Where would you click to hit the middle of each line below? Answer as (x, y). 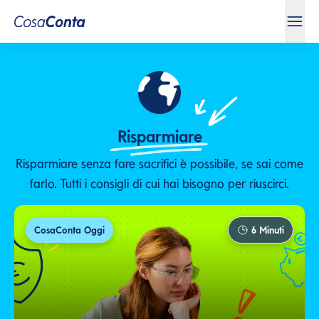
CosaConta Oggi (69, 230)
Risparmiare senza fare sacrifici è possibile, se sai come (159, 163)
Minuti (270, 230)
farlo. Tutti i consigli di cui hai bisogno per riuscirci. (159, 183)
